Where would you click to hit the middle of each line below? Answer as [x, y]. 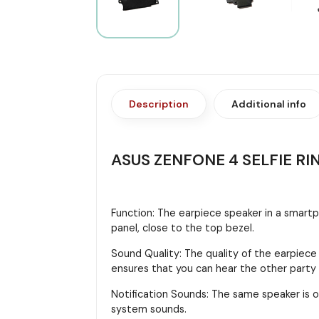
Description [158, 104]
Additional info [268, 104]
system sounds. [148, 309]
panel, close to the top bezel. [182, 228]
